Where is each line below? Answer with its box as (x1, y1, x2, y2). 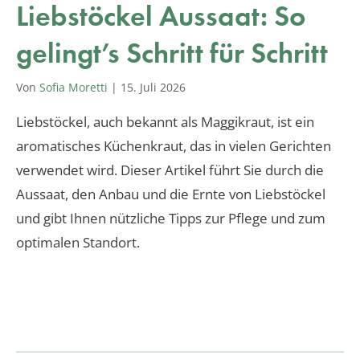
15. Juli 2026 (121, 79, 186, 95)
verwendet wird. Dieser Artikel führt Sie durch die (16, 160, 324, 179)
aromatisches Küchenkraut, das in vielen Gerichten (16, 136, 331, 155)
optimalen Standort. (16, 232, 140, 252)
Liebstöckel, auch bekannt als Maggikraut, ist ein (16, 112, 314, 131)
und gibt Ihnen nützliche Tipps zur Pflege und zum (16, 208, 325, 227)
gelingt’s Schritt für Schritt (16, 34, 328, 72)
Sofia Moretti (39, 79, 108, 95)
